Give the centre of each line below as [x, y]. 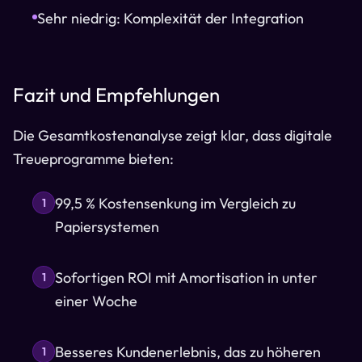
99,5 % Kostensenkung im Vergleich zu [175, 203]
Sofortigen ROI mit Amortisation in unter [186, 278]
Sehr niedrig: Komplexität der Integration [170, 18]
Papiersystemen [107, 227]
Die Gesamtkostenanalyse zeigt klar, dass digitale [173, 135]
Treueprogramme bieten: [93, 159]
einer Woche [96, 301]
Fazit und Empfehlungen [116, 95]
